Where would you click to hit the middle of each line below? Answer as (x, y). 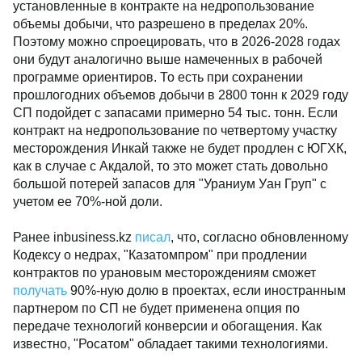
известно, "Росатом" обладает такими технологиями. (174, 344)
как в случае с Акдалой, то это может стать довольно (170, 166)
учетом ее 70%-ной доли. (88, 202)
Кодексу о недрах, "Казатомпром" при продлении (160, 255)
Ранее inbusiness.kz (74, 237)
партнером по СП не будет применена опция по (156, 308)
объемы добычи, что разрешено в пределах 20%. (160, 24)
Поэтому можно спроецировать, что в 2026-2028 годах (177, 42)
